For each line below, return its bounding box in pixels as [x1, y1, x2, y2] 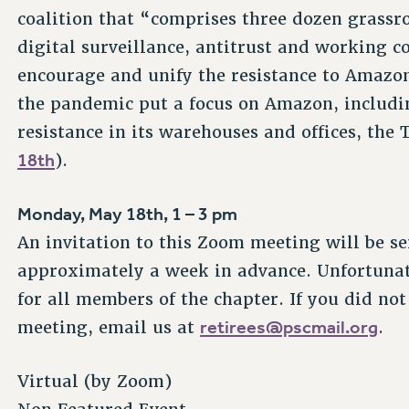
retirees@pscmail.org [200, 316, 379, 339]
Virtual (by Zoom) [17, 370, 173, 392]
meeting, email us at [17, 317, 201, 339]
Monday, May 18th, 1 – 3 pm [17, 203, 238, 225]
